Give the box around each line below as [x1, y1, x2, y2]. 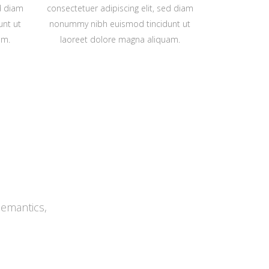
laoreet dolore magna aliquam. [59, 34, 180, 45]
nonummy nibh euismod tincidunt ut [49, 18, 191, 29]
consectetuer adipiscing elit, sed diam [46, 2, 193, 14]
